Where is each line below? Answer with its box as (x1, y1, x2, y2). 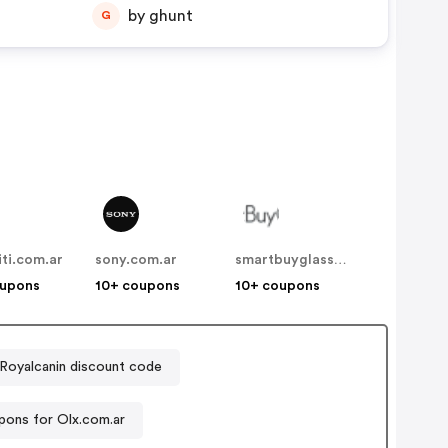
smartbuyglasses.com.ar (334, 252, 348, 267)
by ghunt (148, 7, 193, 24)
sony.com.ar (95, 252, 178, 267)
